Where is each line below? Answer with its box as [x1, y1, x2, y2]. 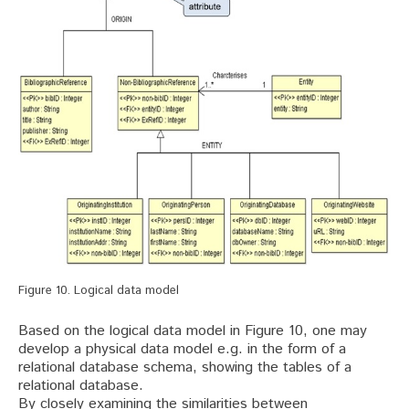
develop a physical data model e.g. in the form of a [18, 338, 346, 360]
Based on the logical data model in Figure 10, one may [18, 320, 367, 341]
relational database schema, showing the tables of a [18, 356, 351, 378]
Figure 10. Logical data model [18, 281, 179, 299]
